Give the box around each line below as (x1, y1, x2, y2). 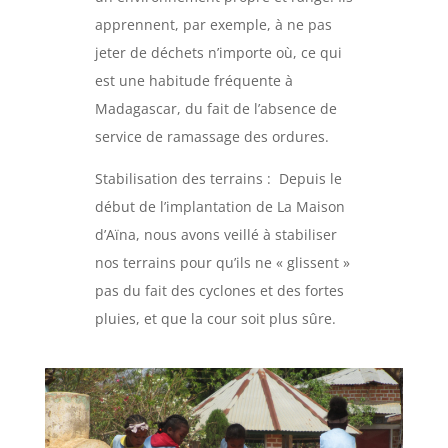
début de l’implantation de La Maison (94, 197, 345, 217)
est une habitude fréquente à (94, 71, 293, 91)
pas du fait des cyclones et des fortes (94, 281, 344, 301)
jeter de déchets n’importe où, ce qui (94, 43, 342, 63)
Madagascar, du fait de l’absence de (94, 99, 337, 119)
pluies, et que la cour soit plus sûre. (94, 309, 336, 329)
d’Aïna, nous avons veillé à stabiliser (94, 225, 337, 245)
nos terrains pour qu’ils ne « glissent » (94, 253, 350, 273)
